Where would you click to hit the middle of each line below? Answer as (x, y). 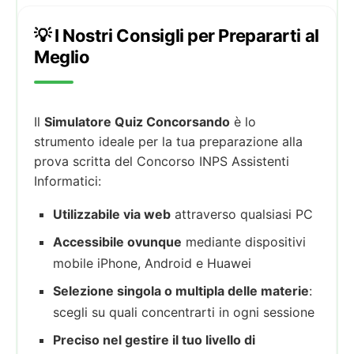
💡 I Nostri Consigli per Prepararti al (177, 35)
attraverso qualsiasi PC (242, 214)
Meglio (62, 56)
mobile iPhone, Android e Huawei (152, 263)
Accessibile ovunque (117, 241)
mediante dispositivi (244, 241)
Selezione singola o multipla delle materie (181, 290)
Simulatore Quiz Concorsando (137, 121)
